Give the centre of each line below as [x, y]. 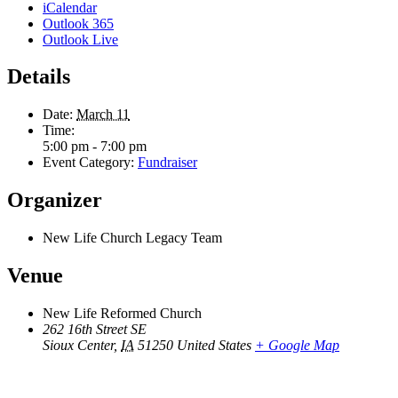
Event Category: [88, 163]
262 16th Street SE [95, 329]
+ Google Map [297, 345]
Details [39, 77]
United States [214, 345]
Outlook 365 [78, 23]
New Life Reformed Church [122, 313]
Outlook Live [80, 39]
